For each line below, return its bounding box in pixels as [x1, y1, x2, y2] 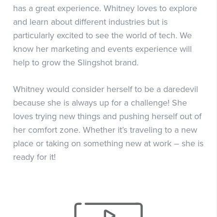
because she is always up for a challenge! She [13, 97, 187, 108]
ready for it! [13, 152, 56, 162]
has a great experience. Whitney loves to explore [13, 3, 197, 14]
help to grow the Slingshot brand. [13, 57, 139, 68]
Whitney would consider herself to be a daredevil [13, 84, 198, 94]
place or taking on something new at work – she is [13, 138, 203, 149]
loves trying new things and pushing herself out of [13, 111, 201, 122]
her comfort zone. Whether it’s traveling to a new [13, 124, 197, 135]
